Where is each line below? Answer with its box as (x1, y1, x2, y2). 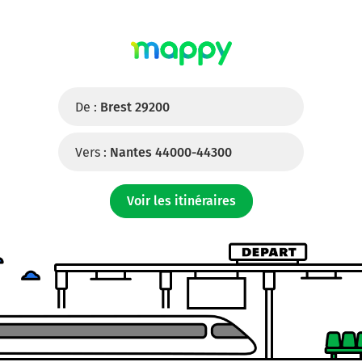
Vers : (75, 145, 107, 160)
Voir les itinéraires (126, 193, 236, 208)
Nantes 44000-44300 (110, 145, 232, 160)
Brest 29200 (100, 99, 170, 115)
